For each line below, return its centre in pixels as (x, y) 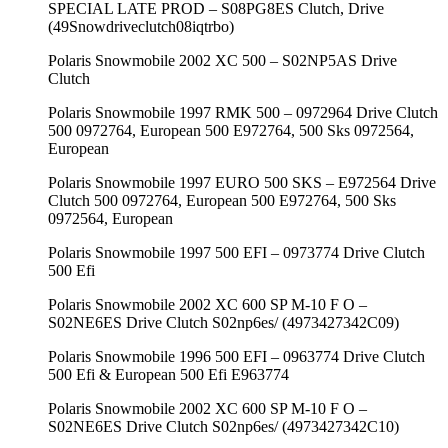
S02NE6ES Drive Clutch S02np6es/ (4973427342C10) (223, 426)
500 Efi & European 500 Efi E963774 (168, 374)
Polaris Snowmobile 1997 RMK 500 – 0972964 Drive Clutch (243, 112)
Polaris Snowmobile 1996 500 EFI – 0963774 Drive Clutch (236, 356)
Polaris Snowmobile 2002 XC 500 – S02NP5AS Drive (222, 60)
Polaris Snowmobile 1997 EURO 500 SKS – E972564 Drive (242, 182)
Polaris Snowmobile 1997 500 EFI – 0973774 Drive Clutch (236, 252)
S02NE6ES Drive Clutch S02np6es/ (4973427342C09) (223, 322)
